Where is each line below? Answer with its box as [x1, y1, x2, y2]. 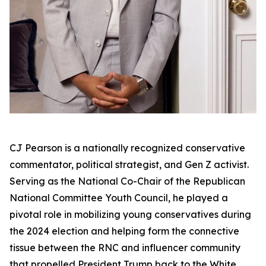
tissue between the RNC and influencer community [9, 242, 240, 254]
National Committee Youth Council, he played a [9, 192, 228, 204]
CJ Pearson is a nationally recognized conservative [9, 142, 245, 154]
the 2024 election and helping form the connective [9, 225, 239, 237]
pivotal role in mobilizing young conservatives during [9, 208, 251, 220]
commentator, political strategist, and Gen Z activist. [9, 159, 249, 170]
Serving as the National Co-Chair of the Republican [9, 175, 245, 187]
